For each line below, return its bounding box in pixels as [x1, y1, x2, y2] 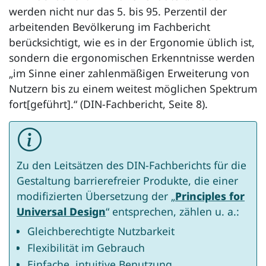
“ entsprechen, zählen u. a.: [106, 204, 239, 218]
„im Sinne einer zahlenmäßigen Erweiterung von [9, 65, 249, 80]
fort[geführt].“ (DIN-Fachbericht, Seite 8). [9, 96, 208, 111]
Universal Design [17, 204, 106, 218]
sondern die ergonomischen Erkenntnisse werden [9, 50, 255, 65]
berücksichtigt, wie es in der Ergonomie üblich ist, [9, 34, 255, 49]
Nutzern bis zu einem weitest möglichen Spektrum [9, 81, 257, 96]
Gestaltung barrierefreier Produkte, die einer [17, 173, 238, 188]
